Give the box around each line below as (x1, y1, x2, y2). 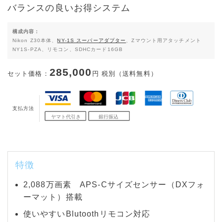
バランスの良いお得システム (7, 2, 131, 13)
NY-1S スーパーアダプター (57, 37, 126, 43)
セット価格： (7, 69, 50, 77)
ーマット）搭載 (23, 192, 83, 201)
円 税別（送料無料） (92, 69, 158, 77)
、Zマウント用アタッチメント (126, 37, 201, 43)
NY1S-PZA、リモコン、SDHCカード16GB (12, 46, 123, 52)
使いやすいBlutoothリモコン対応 (23, 210, 151, 219)
